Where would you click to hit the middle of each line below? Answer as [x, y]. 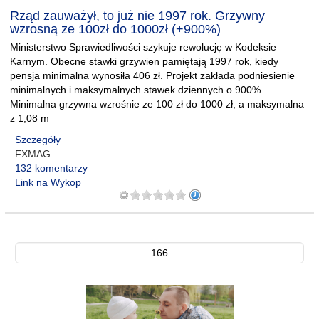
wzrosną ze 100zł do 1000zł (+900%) [115, 29]
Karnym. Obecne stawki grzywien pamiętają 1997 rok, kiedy [144, 61]
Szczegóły [38, 140]
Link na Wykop [48, 182]
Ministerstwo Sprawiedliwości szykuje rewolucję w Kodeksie [143, 47]
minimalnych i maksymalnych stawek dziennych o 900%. [137, 90]
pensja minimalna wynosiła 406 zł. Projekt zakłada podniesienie [152, 75]
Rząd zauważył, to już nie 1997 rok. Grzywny [137, 16]
